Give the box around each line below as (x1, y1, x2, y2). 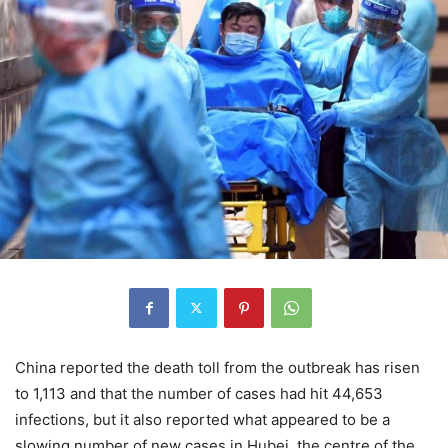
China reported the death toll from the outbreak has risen (15, 357, 420, 377)
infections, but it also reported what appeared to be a (15, 409, 390, 429)
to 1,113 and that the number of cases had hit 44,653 (15, 383, 383, 403)
